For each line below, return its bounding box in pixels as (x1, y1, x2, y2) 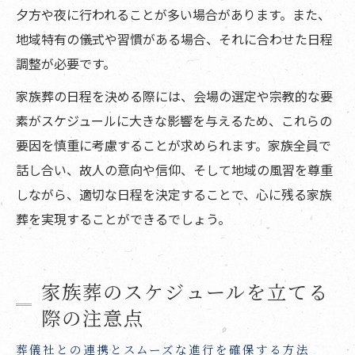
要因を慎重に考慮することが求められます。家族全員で (16, 136, 331, 155)
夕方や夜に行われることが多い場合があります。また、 (16, 5, 330, 25)
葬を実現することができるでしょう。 (16, 209, 231, 229)
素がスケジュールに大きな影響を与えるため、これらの (16, 111, 332, 131)
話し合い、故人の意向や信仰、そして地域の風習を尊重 (16, 160, 333, 180)
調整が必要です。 (16, 54, 116, 74)
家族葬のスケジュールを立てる (41, 277, 330, 306)
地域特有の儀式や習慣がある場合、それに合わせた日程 (16, 29, 333, 49)
